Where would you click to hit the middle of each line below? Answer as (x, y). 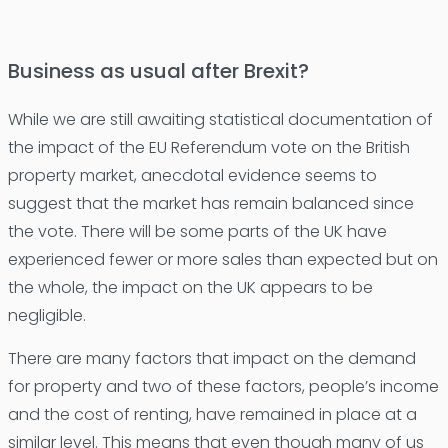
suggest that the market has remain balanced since (210, 203)
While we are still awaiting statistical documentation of (220, 119)
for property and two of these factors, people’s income (223, 386)
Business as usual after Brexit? (158, 70)
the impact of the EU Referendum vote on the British (208, 147)
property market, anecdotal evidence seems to (192, 175)
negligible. (46, 315)
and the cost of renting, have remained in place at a (212, 414)
